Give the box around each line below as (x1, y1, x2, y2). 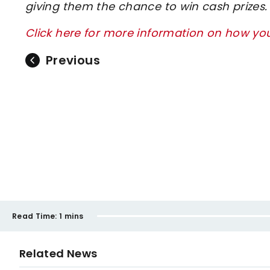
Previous (46, 52, 100, 69)
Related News (19, 246, 98, 261)
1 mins (59, 210, 84, 221)
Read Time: (12, 210, 57, 221)
